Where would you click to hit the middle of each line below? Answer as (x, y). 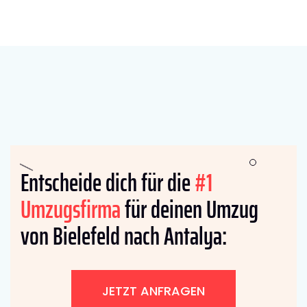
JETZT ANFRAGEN (153, 291)
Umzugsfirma (71, 210)
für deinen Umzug (189, 210)
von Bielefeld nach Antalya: (124, 236)
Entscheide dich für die (108, 183)
